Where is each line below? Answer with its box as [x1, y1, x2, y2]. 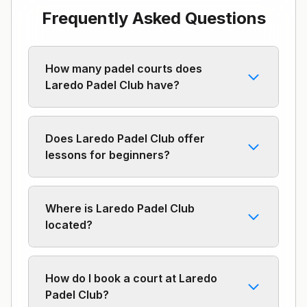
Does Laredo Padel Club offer [45, 132, 205, 145]
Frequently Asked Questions [41, 8, 266, 28]
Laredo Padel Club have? [45, 78, 180, 92]
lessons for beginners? [45, 148, 170, 162]
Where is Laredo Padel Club [45, 201, 195, 215]
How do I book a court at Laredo [45, 271, 217, 285]
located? [45, 218, 93, 232]
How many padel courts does [45, 62, 202, 75]
